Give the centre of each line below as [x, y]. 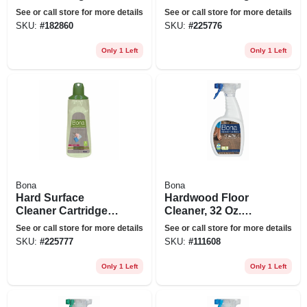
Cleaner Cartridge [61, 210]
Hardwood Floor [206, 197]
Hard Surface [50, 197]
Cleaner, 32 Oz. [202, 210]
